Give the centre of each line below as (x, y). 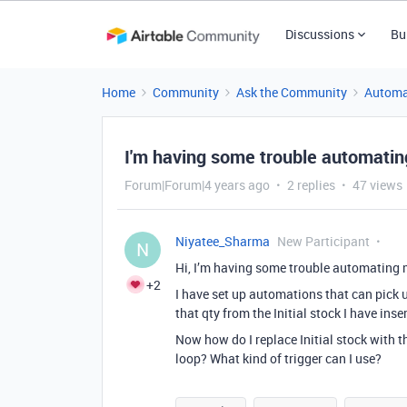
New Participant (323, 241)
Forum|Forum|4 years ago (197, 185)
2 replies (311, 185)
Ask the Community (292, 92)
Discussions (319, 34)
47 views (377, 185)
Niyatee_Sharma (223, 241)
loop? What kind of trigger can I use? (278, 358)
